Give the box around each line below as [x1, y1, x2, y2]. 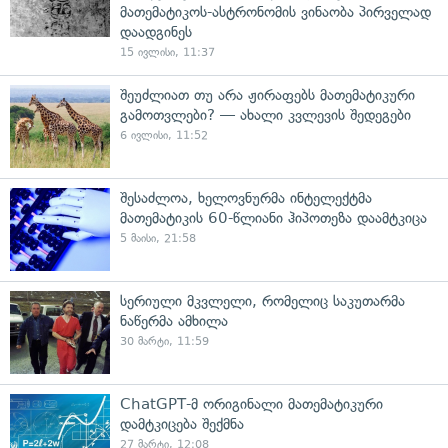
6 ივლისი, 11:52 [120, 129, 208, 142]
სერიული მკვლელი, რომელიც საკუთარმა [120, 292, 405, 310]
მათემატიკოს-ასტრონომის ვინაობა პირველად [120, 3, 431, 21]
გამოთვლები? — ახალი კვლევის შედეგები [120, 106, 411, 124]
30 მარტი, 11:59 [120, 335, 209, 348]
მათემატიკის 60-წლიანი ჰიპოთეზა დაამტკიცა [120, 209, 427, 227]
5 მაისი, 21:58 [120, 232, 196, 245]
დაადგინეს [120, 23, 192, 41]
